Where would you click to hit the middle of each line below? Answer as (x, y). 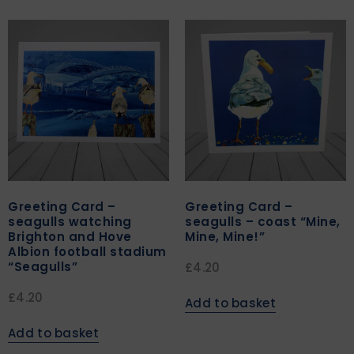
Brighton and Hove (70, 237)
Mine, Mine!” (225, 237)
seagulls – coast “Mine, (263, 222)
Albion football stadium (87, 252)
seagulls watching (70, 222)
